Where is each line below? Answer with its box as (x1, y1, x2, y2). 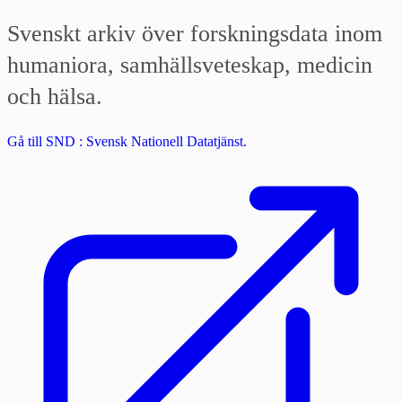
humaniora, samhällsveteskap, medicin (7, 52, 372, 79)
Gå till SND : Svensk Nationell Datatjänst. (7, 134, 247, 150)
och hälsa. (7, 83, 102, 110)
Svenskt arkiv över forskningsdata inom (7, 21, 382, 48)
